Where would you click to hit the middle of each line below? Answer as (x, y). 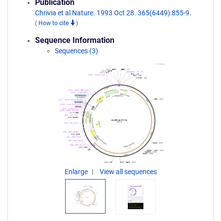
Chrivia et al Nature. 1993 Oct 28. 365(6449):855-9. (113, 13)
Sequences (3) (76, 51)
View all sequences (128, 172)
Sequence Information (75, 40)
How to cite (54, 23)
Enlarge (77, 172)
